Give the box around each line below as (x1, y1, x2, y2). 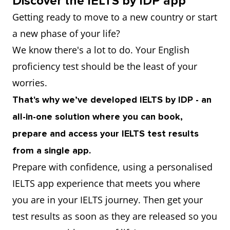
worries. (12, 76, 50, 89)
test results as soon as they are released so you (12, 210, 217, 222)
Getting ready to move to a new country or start (12, 11, 217, 23)
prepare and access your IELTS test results (12, 128, 199, 139)
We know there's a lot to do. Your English (12, 44, 189, 56)
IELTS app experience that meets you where (12, 177, 200, 189)
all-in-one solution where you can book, (12, 111, 183, 122)
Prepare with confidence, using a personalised (12, 161, 213, 173)
